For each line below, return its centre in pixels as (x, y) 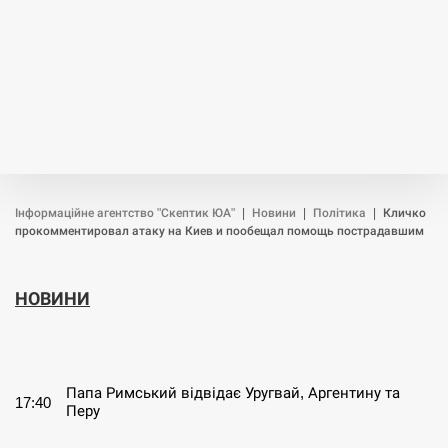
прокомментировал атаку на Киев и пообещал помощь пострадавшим (219, 231)
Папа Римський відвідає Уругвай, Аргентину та (233, 392)
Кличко (404, 213)
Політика (339, 213)
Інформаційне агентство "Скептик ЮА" (125, 213)
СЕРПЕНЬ (73, 345)
